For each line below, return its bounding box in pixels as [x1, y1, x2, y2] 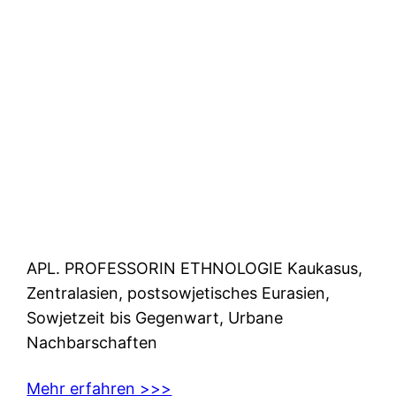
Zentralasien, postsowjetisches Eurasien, [27, 283, 331, 302]
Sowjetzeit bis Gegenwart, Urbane [27, 308, 284, 327]
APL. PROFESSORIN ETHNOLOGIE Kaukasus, [27, 258, 363, 278]
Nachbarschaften [27, 332, 167, 352]
